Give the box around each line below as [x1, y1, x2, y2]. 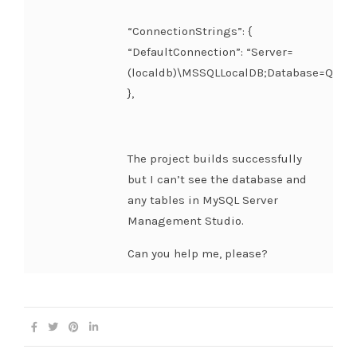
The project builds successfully [127, 151, 302, 166]
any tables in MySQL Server [127, 193, 278, 207]
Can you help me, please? [127, 246, 268, 261]
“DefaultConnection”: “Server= [127, 45, 293, 59]
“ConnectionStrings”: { [127, 24, 252, 38]
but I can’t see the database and [127, 172, 307, 186]
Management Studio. [127, 214, 244, 228]
